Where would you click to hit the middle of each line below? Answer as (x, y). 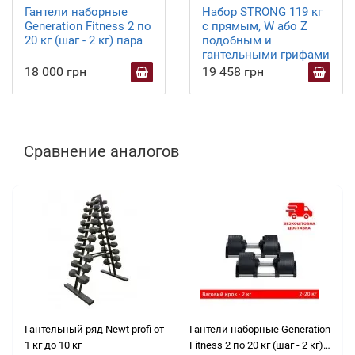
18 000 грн (55, 71)
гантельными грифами (266, 54)
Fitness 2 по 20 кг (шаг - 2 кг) (256, 345)
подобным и (237, 40)
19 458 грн (233, 71)
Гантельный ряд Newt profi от (94, 329)
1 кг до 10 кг (53, 345)
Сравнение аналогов (101, 151)
